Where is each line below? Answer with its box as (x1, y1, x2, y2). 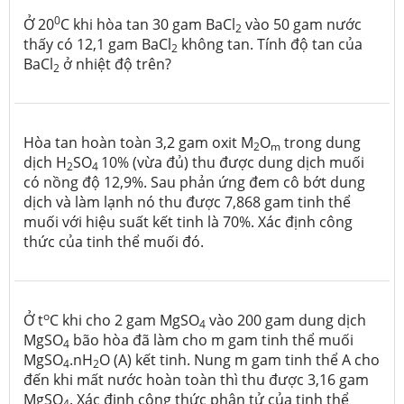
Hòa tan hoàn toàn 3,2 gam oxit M (23, 132, 253, 152)
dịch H (23, 151, 67, 172)
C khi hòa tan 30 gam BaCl (60, 14, 235, 34)
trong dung (280, 132, 361, 152)
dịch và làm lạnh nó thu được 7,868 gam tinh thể (23, 191, 351, 212)
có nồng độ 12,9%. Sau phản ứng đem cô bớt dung (23, 171, 365, 192)
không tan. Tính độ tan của (178, 33, 363, 54)
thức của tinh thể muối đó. (23, 231, 204, 252)
